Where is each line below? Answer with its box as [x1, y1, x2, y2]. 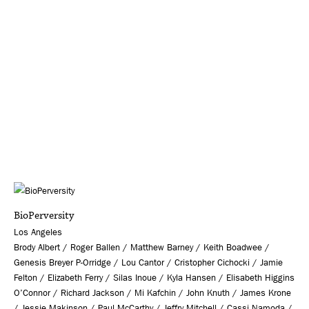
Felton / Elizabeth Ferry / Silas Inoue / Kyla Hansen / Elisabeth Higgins [14, 272, 295, 283]
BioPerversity [14, 208, 74, 223]
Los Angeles [14, 226, 62, 237]
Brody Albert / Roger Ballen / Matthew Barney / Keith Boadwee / [14, 241, 270, 252]
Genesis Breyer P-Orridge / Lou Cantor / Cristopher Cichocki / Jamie [14, 257, 283, 268]
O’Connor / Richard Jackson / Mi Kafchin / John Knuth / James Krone [14, 287, 291, 298]
